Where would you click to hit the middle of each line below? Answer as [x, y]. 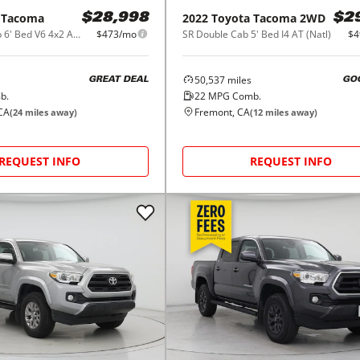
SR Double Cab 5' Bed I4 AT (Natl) [256, 34]
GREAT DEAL [118, 80]
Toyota [230, 18]
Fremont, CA [222, 112]
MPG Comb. [233, 96]
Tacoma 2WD [289, 18]
